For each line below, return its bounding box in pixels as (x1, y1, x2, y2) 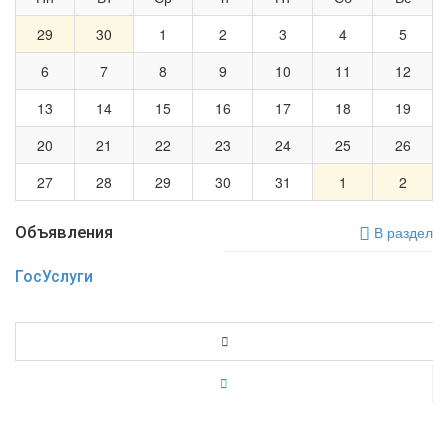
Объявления (15, 222, 113, 243)
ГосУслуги (15, 267, 93, 287)
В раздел (370, 222, 433, 243)
